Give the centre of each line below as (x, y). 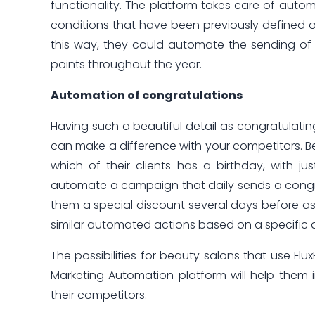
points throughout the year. (126, 65)
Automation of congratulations (148, 96)
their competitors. (99, 295)
